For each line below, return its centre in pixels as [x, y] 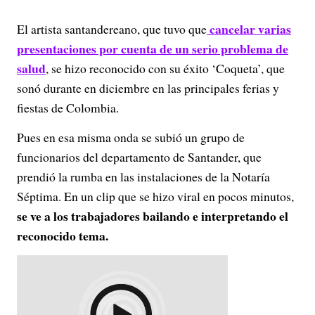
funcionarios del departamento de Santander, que [139, 157]
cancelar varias [249, 29]
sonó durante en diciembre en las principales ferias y [148, 88]
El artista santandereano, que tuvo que [112, 29]
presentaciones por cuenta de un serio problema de [153, 49]
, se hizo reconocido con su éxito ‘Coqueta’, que [165, 68]
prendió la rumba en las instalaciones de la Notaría [143, 176]
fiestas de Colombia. [68, 108]
